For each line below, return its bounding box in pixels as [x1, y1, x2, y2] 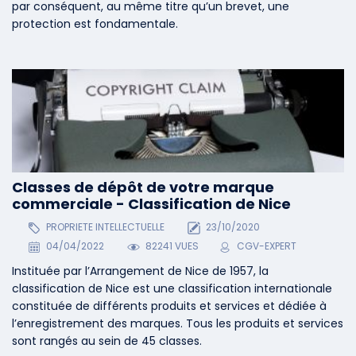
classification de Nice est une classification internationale [12, 281, 332, 297]
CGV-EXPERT [237, 239, 297, 253]
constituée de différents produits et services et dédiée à [12, 298, 327, 315]
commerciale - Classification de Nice [12, 193, 291, 214]
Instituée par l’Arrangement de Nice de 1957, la [12, 263, 269, 280]
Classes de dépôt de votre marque [12, 176, 274, 197]
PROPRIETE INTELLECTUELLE [43, 220, 164, 234]
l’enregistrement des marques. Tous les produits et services [12, 315, 343, 332]
